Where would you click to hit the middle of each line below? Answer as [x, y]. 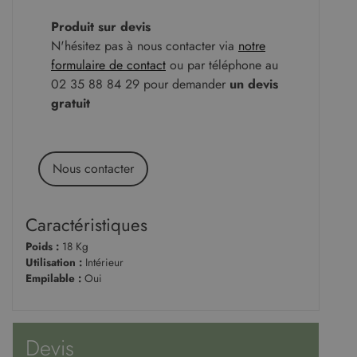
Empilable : [55, 279]
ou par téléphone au [222, 65]
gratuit [71, 104]
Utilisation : [55, 263]
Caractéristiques [86, 225]
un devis [254, 84]
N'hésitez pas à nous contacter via [145, 46]
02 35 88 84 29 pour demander [140, 84]
